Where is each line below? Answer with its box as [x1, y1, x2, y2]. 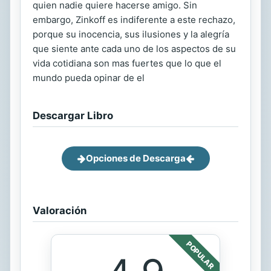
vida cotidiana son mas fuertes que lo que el [33, 57, 221, 70]
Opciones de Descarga [85, 152, 186, 165]
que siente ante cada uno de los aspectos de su [33, 43, 236, 55]
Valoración [33, 204, 87, 217]
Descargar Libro [33, 109, 113, 122]
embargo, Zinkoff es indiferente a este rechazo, [33, 14, 235, 26]
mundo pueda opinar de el [33, 72, 145, 84]
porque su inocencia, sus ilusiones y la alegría [33, 28, 229, 41]
